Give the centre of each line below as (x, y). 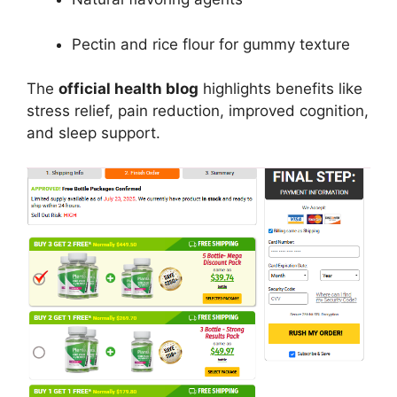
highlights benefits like (280, 89)
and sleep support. (93, 133)
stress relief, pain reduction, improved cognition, (198, 111)
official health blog (128, 89)
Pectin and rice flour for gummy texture (211, 44)
